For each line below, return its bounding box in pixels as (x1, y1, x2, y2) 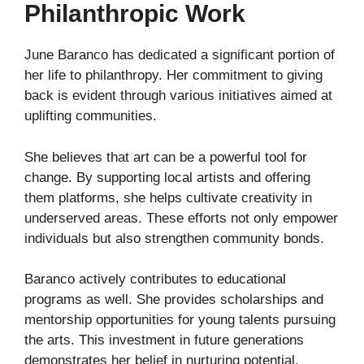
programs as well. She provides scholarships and (24, 292, 323, 308)
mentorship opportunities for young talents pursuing (24, 312, 336, 328)
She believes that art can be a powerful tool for (24, 149, 307, 165)
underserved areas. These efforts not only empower (24, 210, 338, 226)
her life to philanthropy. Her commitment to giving (24, 67, 323, 84)
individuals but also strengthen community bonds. (24, 230, 324, 246)
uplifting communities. (24, 108, 157, 124)
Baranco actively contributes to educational (24, 271, 286, 288)
